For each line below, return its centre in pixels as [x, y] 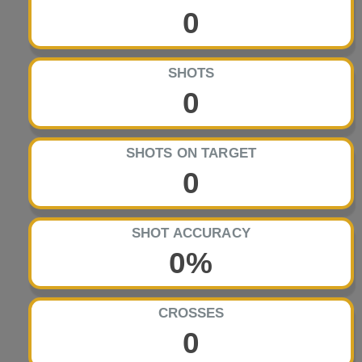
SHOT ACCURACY [191, 234]
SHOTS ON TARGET [191, 154]
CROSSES [191, 314]
